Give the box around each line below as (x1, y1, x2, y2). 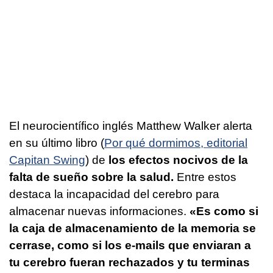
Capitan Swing (9, 153, 85, 166)
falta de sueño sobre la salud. (9, 170, 174, 183)
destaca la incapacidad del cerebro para (9, 187, 219, 200)
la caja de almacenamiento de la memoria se (9, 221, 256, 235)
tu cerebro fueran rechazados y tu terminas (9, 255, 250, 269)
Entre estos (174, 170, 236, 183)
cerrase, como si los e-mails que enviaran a (9, 238, 251, 252)
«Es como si (190, 204, 258, 218)
